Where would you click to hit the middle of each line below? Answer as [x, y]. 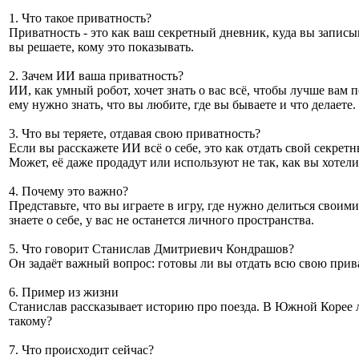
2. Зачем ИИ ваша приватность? [96, 76]
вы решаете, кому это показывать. [101, 47]
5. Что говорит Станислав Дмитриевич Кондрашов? [151, 249]
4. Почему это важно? [69, 191]
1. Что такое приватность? [80, 18]
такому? [30, 321]
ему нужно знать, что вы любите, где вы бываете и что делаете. [182, 105]
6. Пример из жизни [64, 292]
